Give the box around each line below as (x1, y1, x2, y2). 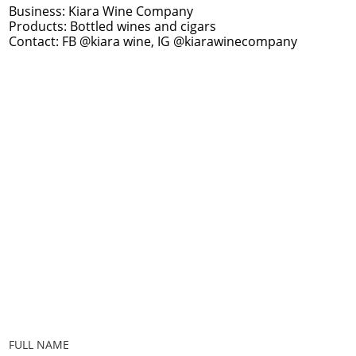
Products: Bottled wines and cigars (9, 17, 216, 35)
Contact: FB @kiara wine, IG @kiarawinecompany (9, 33, 297, 50)
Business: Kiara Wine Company (9, 2, 193, 20)
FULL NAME (9, 336, 69, 352)
